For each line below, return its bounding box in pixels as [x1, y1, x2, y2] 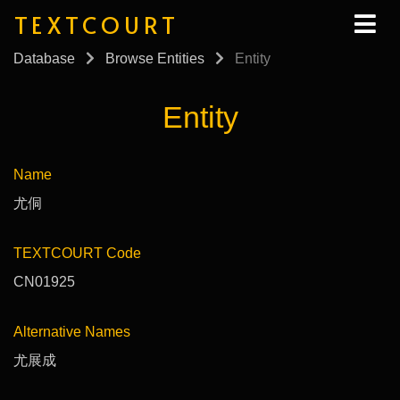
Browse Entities [105, 51, 204, 67]
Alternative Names [13, 323, 130, 339]
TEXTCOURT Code [13, 245, 141, 261]
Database [13, 51, 75, 67]
